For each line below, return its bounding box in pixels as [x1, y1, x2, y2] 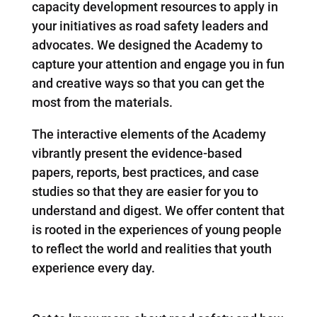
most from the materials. [31, 94, 173, 110]
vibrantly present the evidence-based [31, 145, 242, 161]
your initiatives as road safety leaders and [31, 18, 268, 33]
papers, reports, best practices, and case [31, 164, 259, 180]
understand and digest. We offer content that [31, 202, 284, 218]
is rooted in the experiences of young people [31, 221, 282, 237]
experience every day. [31, 260, 155, 275]
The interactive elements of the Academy [31, 126, 266, 142]
